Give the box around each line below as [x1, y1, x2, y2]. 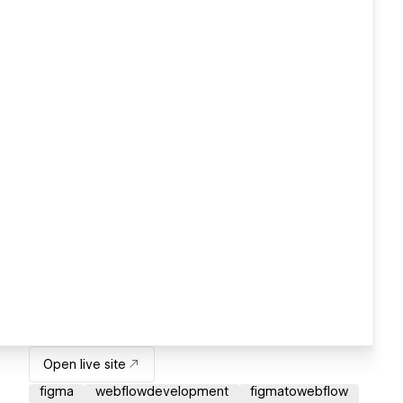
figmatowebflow [250, 384, 348, 399]
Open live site [43, 357, 126, 372]
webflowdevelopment [95, 384, 228, 399]
